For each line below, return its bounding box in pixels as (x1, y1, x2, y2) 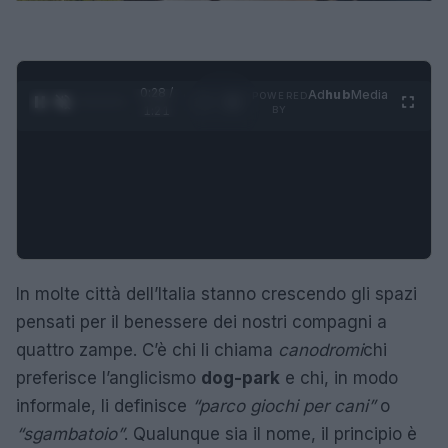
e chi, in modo (280, 368, 398, 389)
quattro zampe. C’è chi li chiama (16, 340, 278, 361)
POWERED (252, 90, 308, 102)
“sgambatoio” (16, 424, 124, 445)
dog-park (201, 368, 280, 389)
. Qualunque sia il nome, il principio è (124, 424, 417, 445)
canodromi (278, 340, 363, 361)
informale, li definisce (16, 396, 192, 417)
